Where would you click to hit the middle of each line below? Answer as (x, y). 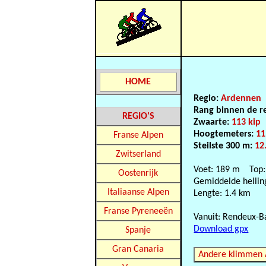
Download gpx (221, 229)
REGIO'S (138, 116)
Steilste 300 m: (224, 146)
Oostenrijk (138, 173)
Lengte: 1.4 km (222, 194)
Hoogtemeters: (225, 134)
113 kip (246, 122)
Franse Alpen (138, 135)
